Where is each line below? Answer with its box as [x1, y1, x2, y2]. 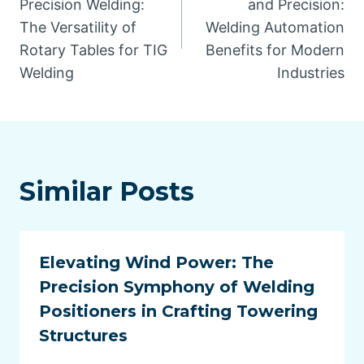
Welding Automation [206, 19, 344, 37]
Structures [39, 326, 128, 346]
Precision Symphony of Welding [39, 277, 314, 297]
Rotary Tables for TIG [19, 41, 167, 59]
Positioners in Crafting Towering [39, 301, 318, 322]
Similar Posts [19, 175, 194, 208]
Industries [277, 64, 344, 82]
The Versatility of [19, 19, 136, 37]
